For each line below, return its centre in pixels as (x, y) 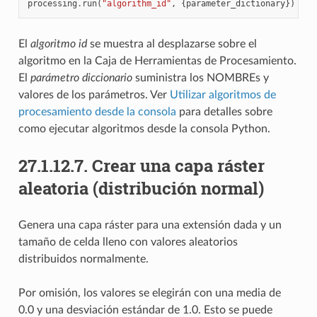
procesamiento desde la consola (97, 111)
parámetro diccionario (81, 77)
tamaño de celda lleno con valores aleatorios (128, 242)
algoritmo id (58, 44)
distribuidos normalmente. (83, 259)
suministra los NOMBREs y (200, 77)
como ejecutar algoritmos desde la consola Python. (144, 128)
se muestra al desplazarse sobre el (172, 44)
